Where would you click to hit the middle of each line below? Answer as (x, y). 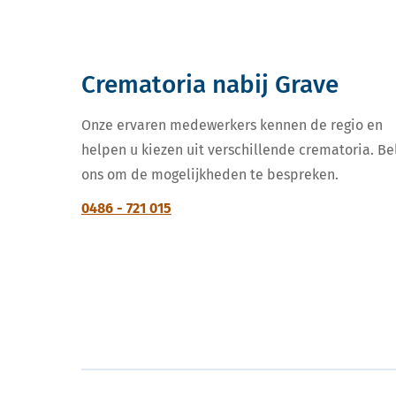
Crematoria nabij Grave (210, 85)
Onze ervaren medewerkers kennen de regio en (232, 126)
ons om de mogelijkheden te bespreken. (210, 175)
